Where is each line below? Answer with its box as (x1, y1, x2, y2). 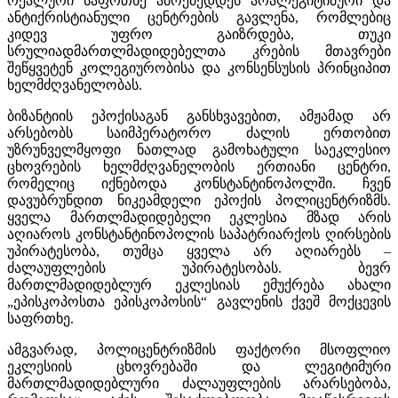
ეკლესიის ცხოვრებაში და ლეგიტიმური (7, 358, 391, 374)
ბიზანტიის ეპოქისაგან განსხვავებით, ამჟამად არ (7, 107, 391, 123)
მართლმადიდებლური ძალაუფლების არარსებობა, (7, 375, 391, 391)
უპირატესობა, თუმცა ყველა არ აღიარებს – (7, 243, 391, 259)
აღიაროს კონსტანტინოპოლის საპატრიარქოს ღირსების (7, 226, 391, 242)
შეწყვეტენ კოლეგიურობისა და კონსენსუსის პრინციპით (7, 60, 391, 76)
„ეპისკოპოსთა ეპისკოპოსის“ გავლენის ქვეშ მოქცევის (7, 293, 391, 309)
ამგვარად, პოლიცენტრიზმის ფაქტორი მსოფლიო (7, 341, 391, 357)
